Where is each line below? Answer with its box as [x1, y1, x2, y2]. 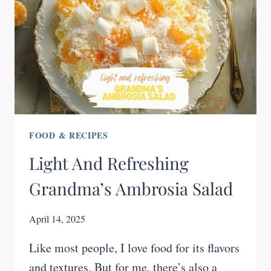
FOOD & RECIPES [29, 129, 108, 142]
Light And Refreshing [29, 152, 189, 175]
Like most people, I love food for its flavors [29, 240, 240, 256]
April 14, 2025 [29, 212, 85, 226]
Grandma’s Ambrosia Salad [29, 177, 233, 200]
